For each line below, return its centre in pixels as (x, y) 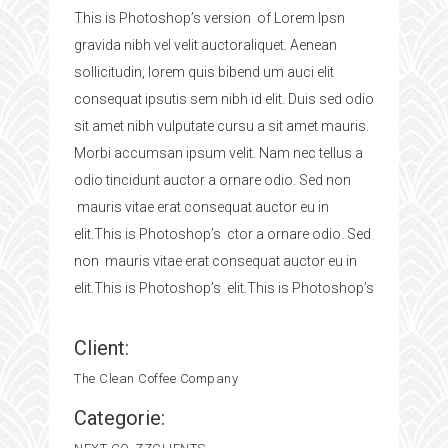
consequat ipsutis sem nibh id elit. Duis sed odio (224, 98)
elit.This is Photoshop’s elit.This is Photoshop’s (224, 287)
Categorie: (119, 417)
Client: (101, 347)
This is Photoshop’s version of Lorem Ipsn (209, 17)
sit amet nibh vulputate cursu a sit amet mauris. (221, 125)
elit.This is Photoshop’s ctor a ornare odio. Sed (222, 233)
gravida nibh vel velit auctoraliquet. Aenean (205, 44)
